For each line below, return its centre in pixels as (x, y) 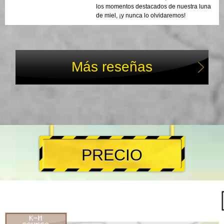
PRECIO (112, 155)
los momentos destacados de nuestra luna (153, 6)
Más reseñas (112, 66)
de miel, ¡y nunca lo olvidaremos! (141, 15)
